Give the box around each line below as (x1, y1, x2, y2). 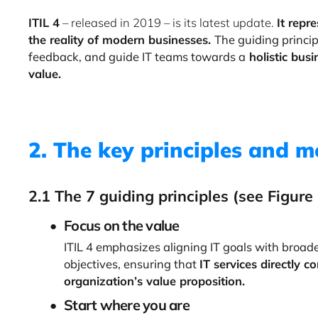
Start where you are (64, 295, 190, 314)
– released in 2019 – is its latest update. (60, 14, 277, 30)
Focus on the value (64, 216, 180, 234)
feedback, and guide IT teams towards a (28, 48, 246, 64)
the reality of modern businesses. (28, 31, 214, 47)
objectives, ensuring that (64, 256, 199, 271)
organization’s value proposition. (64, 273, 245, 288)
